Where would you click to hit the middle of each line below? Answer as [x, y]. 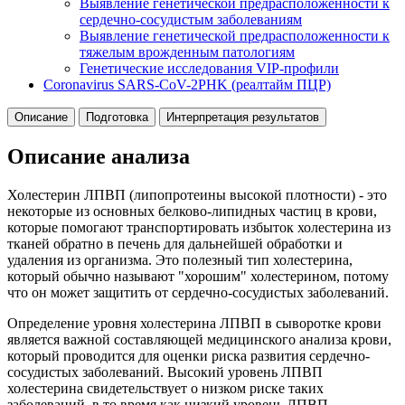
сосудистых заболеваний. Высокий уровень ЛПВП [165, 372]
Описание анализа [99, 156]
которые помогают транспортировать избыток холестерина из [199, 227]
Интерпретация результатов [243, 117]
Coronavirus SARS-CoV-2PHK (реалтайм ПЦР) [187, 84]
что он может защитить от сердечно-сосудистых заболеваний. [198, 292]
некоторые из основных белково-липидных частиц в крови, [192, 211]
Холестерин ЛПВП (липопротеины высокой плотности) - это [197, 194]
